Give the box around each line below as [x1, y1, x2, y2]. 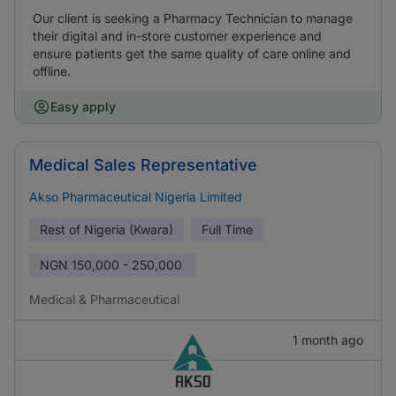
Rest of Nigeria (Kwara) [40, 222, 173, 237]
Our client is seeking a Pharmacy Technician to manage [33, 11, 353, 26]
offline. [33, 64, 71, 79]
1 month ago [293, 332, 363, 347]
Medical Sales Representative [29, 156, 257, 174]
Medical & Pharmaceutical [29, 292, 179, 307]
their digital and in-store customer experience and [33, 28, 322, 43]
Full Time [202, 222, 253, 237]
